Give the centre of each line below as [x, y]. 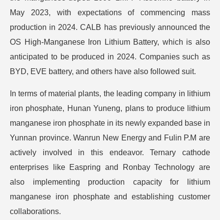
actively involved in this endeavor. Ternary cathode [110, 152]
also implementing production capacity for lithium [110, 182]
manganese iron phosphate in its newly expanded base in [110, 123]
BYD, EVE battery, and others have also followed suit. [103, 71]
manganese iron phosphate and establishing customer [110, 196]
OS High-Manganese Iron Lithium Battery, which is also [110, 42]
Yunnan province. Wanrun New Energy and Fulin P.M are [110, 137]
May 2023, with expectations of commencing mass [110, 12]
